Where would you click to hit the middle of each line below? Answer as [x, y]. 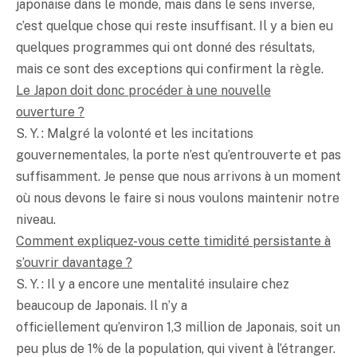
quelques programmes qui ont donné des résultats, [165, 47]
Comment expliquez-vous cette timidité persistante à [173, 241]
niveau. [36, 219]
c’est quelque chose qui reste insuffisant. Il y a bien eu [175, 25]
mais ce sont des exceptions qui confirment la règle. [170, 69]
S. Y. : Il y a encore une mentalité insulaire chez [153, 284]
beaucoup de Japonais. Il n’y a [102, 305]
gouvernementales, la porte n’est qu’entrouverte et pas [178, 155]
